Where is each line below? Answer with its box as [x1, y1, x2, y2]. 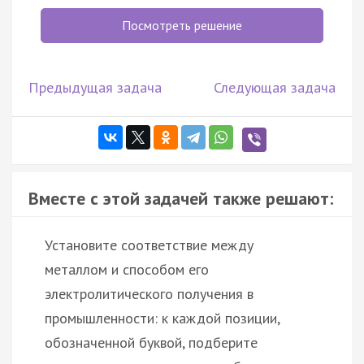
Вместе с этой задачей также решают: [28, 186, 333, 210]
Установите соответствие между [45, 235, 253, 254]
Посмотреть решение [122, 16, 242, 33]
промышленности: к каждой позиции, [45, 308, 279, 327]
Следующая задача [214, 77, 336, 97]
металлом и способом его [45, 259, 209, 279]
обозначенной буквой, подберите [45, 332, 258, 352]
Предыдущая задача [28, 77, 162, 97]
